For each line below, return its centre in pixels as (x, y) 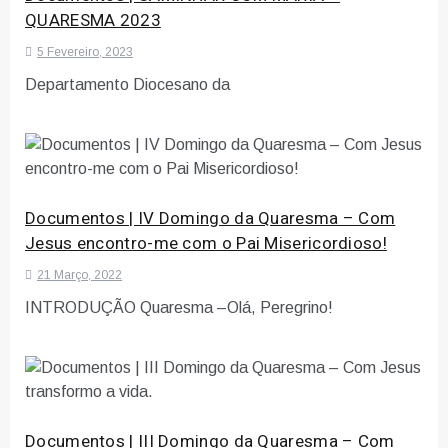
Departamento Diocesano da (127, 84)
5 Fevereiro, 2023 (85, 51)
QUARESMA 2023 (93, 20)
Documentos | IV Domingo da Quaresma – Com (210, 218)
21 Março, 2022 (79, 274)
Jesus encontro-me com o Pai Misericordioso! (206, 243)
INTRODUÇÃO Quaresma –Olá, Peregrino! (179, 307)
